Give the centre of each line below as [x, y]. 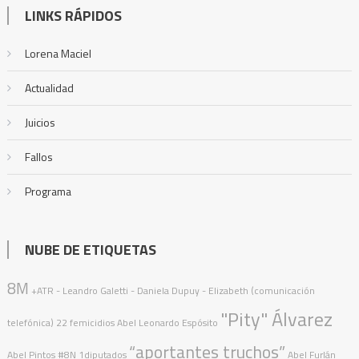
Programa [48, 192]
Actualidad [49, 88]
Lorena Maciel [58, 54]
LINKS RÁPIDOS [73, 16]
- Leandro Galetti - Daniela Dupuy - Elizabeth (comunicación [185, 291]
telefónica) [30, 323]
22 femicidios [85, 323]
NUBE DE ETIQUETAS [90, 250]
